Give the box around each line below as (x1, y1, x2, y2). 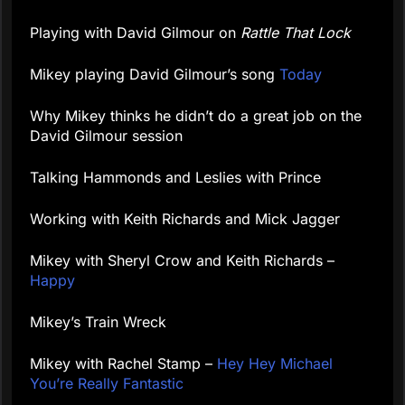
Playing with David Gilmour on (30, 24, 240, 42)
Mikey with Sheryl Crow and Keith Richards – (30, 251, 334, 270)
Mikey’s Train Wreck (30, 313, 166, 332)
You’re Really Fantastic (30, 374, 184, 393)
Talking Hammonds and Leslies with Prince (30, 168, 321, 187)
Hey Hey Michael (217, 354, 333, 373)
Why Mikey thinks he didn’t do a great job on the (30, 107, 362, 126)
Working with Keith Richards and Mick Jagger (30, 210, 340, 229)
